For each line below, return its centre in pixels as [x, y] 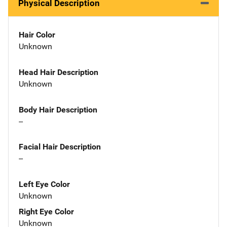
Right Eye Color [46, 212]
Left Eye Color [44, 184]
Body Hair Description [58, 109]
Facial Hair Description [60, 147]
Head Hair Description [59, 72]
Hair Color [37, 35]
